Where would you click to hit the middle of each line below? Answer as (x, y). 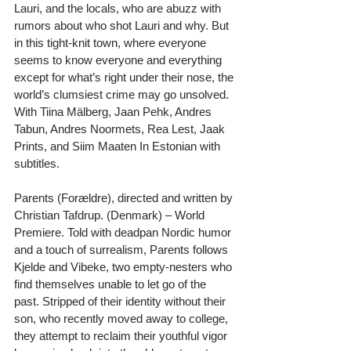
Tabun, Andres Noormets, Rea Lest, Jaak (121, 128)
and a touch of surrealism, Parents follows (123, 249)
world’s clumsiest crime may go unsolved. (123, 94)
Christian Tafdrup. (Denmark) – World (111, 215)
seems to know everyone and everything (119, 60)
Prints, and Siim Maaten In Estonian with (119, 146)
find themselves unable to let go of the (112, 284)
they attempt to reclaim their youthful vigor (122, 335)
